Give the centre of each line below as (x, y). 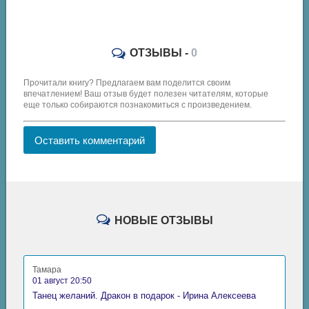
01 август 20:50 (62, 280)
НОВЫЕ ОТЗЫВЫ (162, 220)
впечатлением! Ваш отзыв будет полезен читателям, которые (146, 93)
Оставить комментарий (90, 140)
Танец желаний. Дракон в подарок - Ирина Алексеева (144, 295)
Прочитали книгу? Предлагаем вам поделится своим (127, 82)
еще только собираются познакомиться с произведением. (138, 104)
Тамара (47, 269)
